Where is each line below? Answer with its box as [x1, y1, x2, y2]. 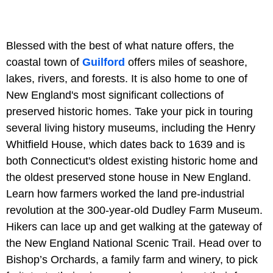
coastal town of [6, 56, 82, 69]
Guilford [82, 56, 125, 69]
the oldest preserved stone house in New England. [6, 171, 251, 184]
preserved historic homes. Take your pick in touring [6, 105, 253, 118]
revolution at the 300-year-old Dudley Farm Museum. [6, 204, 263, 217]
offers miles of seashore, [125, 56, 247, 69]
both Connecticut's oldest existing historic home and [6, 155, 258, 168]
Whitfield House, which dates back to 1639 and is [6, 138, 245, 151]
